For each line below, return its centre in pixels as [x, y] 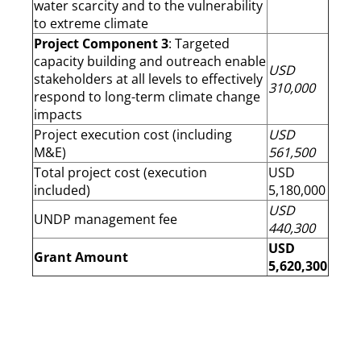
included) [62, 190]
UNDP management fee [106, 219]
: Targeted [199, 43]
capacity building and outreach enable [150, 61]
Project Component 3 [101, 43]
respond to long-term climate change [147, 96]
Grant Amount [83, 257]
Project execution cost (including [133, 134]
